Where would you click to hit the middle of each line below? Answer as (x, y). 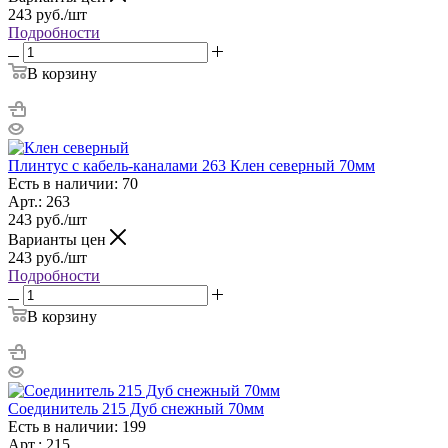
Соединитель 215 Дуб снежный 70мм (136, 408)
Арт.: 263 (39, 201)
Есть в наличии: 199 (77, 426)
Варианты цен (59, 239)
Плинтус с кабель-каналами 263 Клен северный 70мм (191, 165)
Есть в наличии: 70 (73, 183)
